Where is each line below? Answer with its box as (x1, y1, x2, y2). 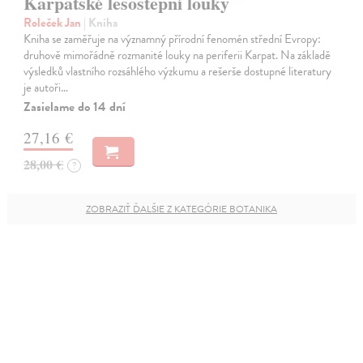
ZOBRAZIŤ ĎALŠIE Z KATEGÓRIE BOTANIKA (86, 201, 277, 216)
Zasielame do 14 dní (23, 96, 126, 117)
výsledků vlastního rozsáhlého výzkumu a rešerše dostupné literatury (23, 62, 332, 80)
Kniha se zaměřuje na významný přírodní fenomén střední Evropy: (23, 29, 322, 48)
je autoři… (23, 78, 69, 96)
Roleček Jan (23, 13, 84, 32)
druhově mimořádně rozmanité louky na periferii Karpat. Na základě (23, 45, 331, 64)
